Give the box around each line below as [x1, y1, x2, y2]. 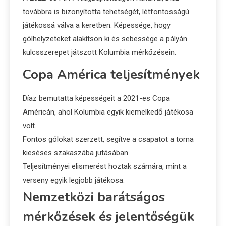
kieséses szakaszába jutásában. [23, 148, 130, 157]
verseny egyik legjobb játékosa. [23, 175, 125, 185]
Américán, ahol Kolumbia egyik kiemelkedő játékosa [23, 107, 193, 117]
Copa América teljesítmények [23, 65, 200, 83]
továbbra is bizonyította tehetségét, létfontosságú [23, 7, 189, 16]
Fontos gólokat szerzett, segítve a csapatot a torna [23, 134, 194, 144]
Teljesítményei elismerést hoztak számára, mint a [23, 161, 187, 171]
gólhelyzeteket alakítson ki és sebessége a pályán [23, 34, 187, 43]
